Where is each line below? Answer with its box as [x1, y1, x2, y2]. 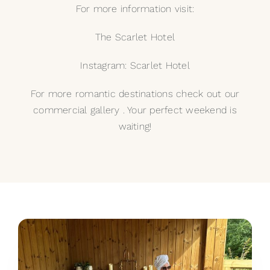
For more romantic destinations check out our [30, 88, 240, 100]
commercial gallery [33, 104, 120, 116]
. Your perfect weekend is [119, 104, 237, 116]
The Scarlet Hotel [95, 31, 175, 43]
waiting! [118, 121, 152, 133]
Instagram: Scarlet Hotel [80, 60, 190, 72]
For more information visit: [75, 3, 195, 15]
